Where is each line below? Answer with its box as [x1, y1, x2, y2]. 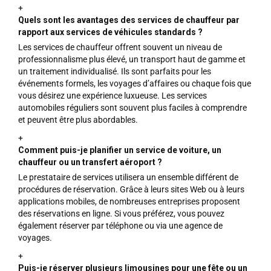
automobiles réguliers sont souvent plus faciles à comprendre [18, 102, 247, 113]
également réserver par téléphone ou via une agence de [18, 220, 223, 230]
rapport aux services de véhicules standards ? [18, 27, 203, 37]
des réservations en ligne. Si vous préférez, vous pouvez [18, 208, 224, 218]
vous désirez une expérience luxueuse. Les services [18, 90, 207, 100]
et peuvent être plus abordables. [18, 114, 138, 125]
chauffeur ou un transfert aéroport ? [18, 157, 162, 167]
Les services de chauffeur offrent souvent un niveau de [18, 42, 222, 52]
